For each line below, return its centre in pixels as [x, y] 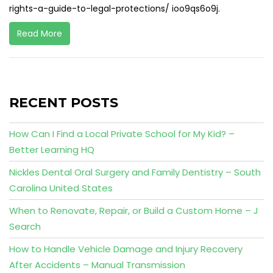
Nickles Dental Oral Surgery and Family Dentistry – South [135, 172]
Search [25, 226]
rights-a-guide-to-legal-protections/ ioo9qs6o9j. [115, 9]
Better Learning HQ [52, 150]
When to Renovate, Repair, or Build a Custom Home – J [134, 211]
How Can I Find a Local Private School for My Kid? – [122, 134]
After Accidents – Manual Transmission [97, 265]
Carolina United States [61, 188]
